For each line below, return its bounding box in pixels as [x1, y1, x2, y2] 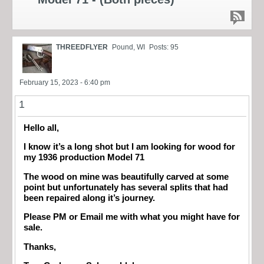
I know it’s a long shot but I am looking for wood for [24, 142, 235, 152]
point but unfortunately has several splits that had [24, 182, 228, 192]
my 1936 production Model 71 [24, 153, 144, 163]
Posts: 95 [149, 42, 179, 51]
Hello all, [24, 123, 61, 133]
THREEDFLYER [56, 42, 108, 51]
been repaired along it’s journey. [24, 193, 155, 203]
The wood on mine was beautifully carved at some [24, 171, 229, 181]
